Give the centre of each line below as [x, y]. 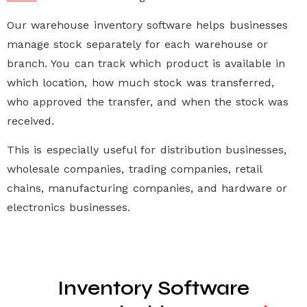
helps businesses [240, 25]
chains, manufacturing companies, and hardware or [147, 188]
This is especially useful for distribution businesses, [147, 150]
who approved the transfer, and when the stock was [148, 102]
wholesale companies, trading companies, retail [135, 169]
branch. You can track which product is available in [146, 64]
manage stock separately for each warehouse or [137, 45]
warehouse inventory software [111, 25]
